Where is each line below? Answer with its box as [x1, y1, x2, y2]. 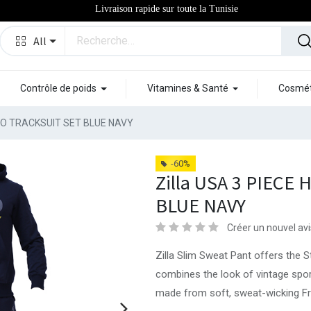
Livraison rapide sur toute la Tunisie [94, 3, 238, 14]
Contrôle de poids [19, 83, 96, 94]
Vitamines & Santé [146, 83, 228, 94]
